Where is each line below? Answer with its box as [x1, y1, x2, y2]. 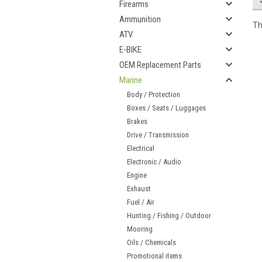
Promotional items [127, 251, 182, 260]
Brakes [127, 117, 147, 126]
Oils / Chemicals [127, 238, 176, 247]
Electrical [127, 144, 154, 153]
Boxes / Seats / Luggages [127, 104, 206, 112]
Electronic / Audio [127, 157, 181, 166]
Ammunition [119, 14, 161, 25]
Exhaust [127, 184, 151, 193]
